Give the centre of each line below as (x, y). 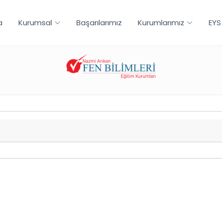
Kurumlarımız (161, 23)
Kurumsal (35, 23)
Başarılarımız (99, 23)
